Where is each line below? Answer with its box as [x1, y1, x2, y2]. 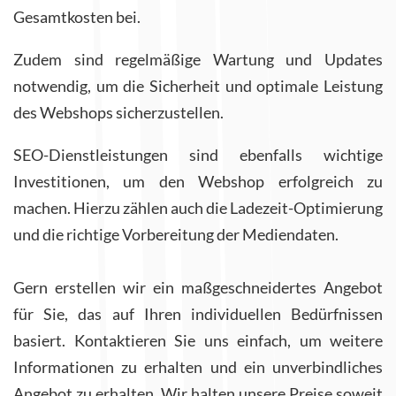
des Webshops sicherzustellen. [13, 103, 224, 123]
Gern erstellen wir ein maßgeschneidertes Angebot [13, 278, 383, 298]
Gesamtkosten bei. [13, 7, 141, 27]
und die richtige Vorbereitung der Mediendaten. [13, 225, 339, 245]
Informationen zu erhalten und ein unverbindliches [13, 357, 383, 377]
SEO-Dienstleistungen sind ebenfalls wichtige [13, 145, 383, 165]
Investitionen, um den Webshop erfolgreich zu [13, 171, 383, 192]
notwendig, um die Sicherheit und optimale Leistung [13, 76, 383, 96]
